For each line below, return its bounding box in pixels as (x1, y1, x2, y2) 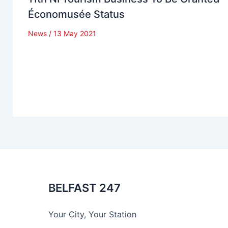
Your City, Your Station (48, 209, 136, 220)
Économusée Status (28, 8, 125, 20)
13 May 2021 (53, 28, 96, 38)
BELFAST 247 (48, 181, 121, 195)
